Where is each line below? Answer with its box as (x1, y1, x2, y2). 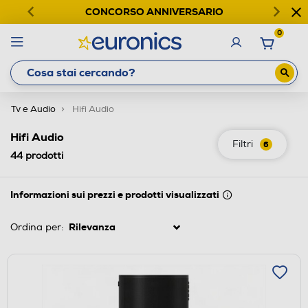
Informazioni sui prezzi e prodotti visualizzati (10, 188, 219, 201)
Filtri (232, 137, 253, 150)
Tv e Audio (11, 103, 56, 115)
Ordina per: (10, 221, 63, 233)
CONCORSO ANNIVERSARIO (85, 5, 223, 18)
